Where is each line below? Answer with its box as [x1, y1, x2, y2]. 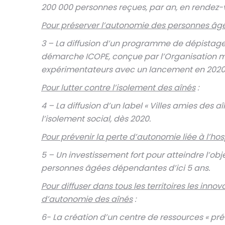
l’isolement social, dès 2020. [41, 113, 151, 125]
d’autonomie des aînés [41, 193, 133, 205]
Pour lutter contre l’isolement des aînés [41, 82, 195, 93]
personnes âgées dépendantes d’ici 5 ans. [41, 162, 210, 174]
